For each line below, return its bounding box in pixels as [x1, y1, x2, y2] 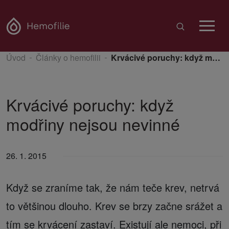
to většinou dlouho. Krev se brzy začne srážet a [6, 198, 222, 213]
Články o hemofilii [36, 52, 101, 63]
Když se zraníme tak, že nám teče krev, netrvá [6, 180, 219, 195]
